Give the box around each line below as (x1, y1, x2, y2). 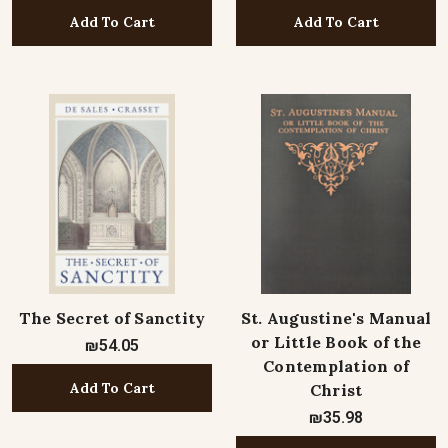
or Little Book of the (250, 332, 422, 352)
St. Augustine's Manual (240, 308, 432, 328)
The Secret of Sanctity (18, 308, 206, 328)
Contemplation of (263, 356, 409, 376)
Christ (309, 380, 363, 400)
